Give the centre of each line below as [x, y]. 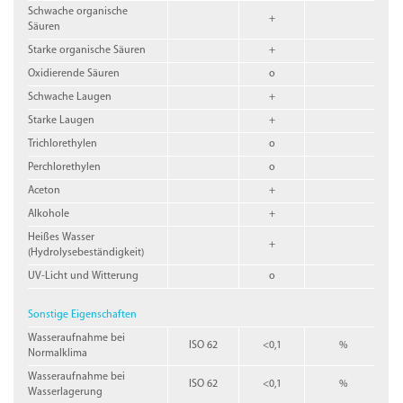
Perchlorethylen [65, 167]
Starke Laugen [62, 120]
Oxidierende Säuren [74, 73]
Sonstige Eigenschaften [83, 314]
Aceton [45, 190]
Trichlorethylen [63, 143]
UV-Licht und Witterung [84, 276]
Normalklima [58, 353]
